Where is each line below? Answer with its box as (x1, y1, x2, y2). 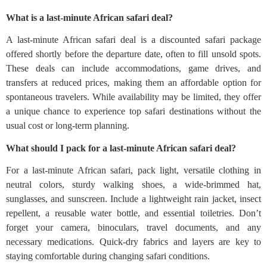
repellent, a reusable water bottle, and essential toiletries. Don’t (6, 207, 261, 218)
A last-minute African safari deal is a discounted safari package (6, 34, 261, 45)
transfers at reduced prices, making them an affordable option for (6, 77, 261, 88)
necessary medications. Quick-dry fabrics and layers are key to (6, 236, 261, 247)
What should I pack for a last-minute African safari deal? (6, 142, 236, 153)
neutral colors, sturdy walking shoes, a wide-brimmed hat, (6, 179, 261, 190)
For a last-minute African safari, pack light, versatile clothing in (6, 164, 261, 175)
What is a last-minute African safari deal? (6, 12, 173, 23)
